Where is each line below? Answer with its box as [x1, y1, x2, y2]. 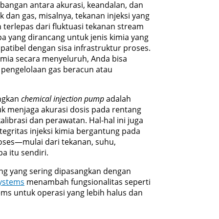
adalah [104, 93, 131, 104]
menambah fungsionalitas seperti [24, 176, 151, 187]
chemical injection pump [21, 93, 104, 104]
